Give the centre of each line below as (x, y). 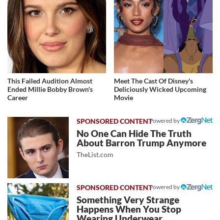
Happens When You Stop (129, 209)
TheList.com (95, 154)
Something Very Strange (128, 200)
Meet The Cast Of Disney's (154, 81)
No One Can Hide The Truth (134, 133)
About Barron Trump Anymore (142, 143)
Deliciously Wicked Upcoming (160, 89)
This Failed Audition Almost (50, 81)
